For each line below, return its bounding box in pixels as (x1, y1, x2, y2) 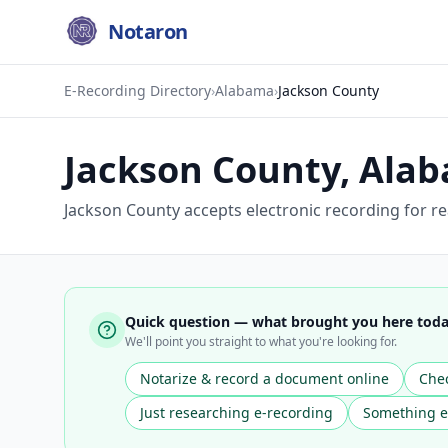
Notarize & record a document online (140, 369, 389, 388)
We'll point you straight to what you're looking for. (125, 333, 397, 350)
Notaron (108, 18, 188, 45)
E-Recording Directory (64, 81, 211, 100)
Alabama (215, 81, 274, 100)
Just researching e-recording (140, 403, 333, 422)
